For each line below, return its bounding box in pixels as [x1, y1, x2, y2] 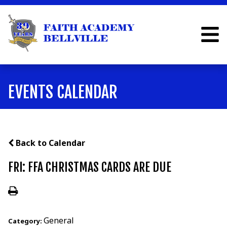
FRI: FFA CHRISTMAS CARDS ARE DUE [8, 160, 171, 175]
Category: [8, 216, 44, 226]
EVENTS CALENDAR [8, 82, 118, 103]
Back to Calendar [13, 137, 85, 149]
